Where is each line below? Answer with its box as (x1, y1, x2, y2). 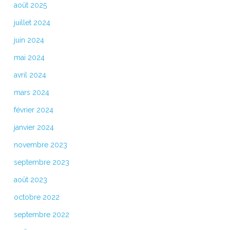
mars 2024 (13, 88, 49, 97)
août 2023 (13, 175, 47, 184)
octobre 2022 (13, 193, 60, 201)
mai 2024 (13, 53, 45, 62)
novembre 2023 (13, 140, 67, 149)
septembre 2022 (13, 210, 69, 219)
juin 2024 (13, 35, 44, 44)
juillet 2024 (13, 18, 50, 27)
